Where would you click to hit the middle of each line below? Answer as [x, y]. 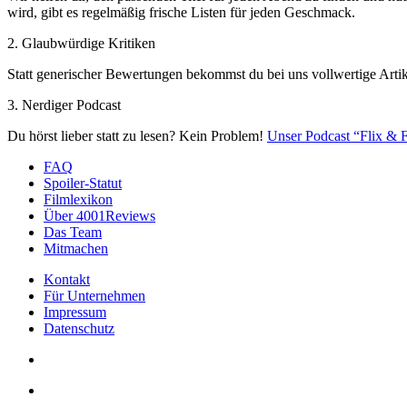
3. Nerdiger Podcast [64, 104]
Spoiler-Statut [83, 183]
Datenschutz [79, 328]
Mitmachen [76, 248]
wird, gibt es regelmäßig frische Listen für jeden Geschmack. [181, 12]
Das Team [73, 232]
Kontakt [67, 279]
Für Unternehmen [94, 295]
